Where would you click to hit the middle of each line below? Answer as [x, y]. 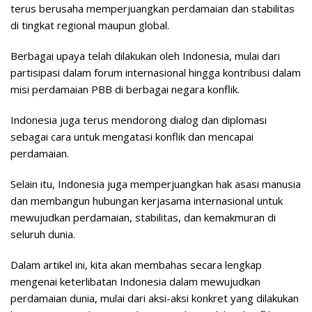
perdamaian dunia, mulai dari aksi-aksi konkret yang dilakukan [155, 298]
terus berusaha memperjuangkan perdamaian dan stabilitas [153, 8]
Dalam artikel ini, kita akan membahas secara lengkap [136, 265]
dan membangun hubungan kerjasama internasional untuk [147, 201]
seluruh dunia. [43, 234]
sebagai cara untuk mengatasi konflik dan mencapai [132, 136]
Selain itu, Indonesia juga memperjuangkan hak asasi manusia [156, 184]
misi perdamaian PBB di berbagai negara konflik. [125, 89]
